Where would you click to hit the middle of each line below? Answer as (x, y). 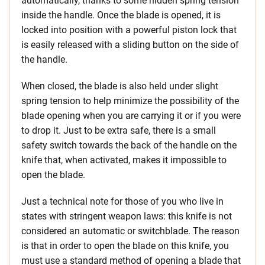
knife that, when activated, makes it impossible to (124, 160)
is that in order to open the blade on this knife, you (125, 245)
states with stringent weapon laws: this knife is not (127, 216)
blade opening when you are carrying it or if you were (131, 115)
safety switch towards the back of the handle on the (129, 145)
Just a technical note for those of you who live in (122, 201)
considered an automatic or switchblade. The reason (130, 231)
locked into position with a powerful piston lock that (129, 30)
